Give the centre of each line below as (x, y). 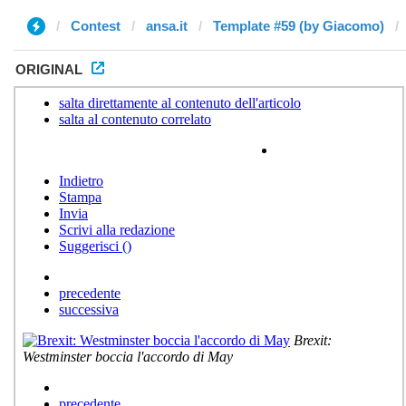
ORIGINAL (49, 69)
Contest (96, 26)
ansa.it (167, 26)
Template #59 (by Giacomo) (299, 26)
